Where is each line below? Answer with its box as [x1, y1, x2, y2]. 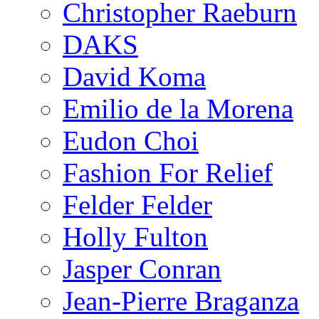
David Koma [63, 61, 206, 92]
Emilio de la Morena [63, 93, 293, 124]
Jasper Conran [63, 253, 221, 284]
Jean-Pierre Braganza [63, 285, 299, 316]
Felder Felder [63, 189, 212, 220]
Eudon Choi [63, 125, 199, 156]
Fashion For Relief [63, 157, 273, 188]
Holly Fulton [63, 221, 208, 252]
